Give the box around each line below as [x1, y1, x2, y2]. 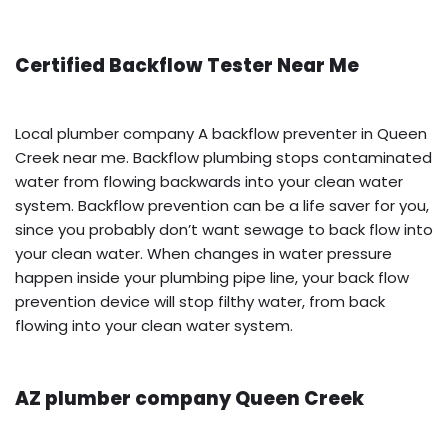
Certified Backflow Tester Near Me [15, 51, 359, 79]
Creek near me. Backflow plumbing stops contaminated [15, 146, 432, 168]
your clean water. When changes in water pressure [15, 242, 392, 264]
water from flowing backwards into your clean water [15, 170, 403, 192]
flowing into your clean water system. [15, 314, 293, 336]
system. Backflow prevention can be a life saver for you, [15, 194, 429, 216]
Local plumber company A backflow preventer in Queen [15, 122, 427, 144]
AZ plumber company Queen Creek [15, 384, 364, 412]
